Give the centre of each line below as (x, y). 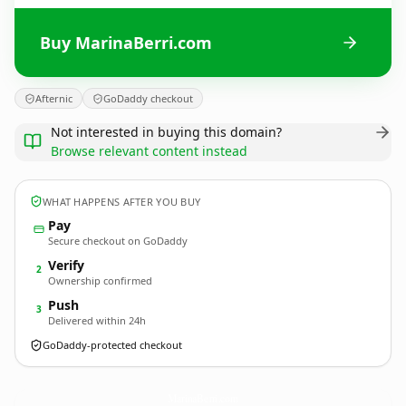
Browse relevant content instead (149, 151)
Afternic (54, 98)
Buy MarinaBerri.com (126, 42)
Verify (66, 265)
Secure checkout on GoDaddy (118, 241)
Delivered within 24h (97, 320)
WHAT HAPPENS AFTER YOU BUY (122, 201)
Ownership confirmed (100, 280)
